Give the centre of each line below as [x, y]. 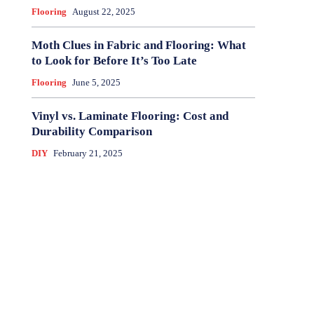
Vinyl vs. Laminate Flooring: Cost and [130, 116]
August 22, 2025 [103, 12]
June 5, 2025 [96, 83]
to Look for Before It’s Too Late [114, 61]
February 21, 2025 [88, 153]
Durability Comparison [91, 132]
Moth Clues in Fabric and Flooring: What [138, 46]
